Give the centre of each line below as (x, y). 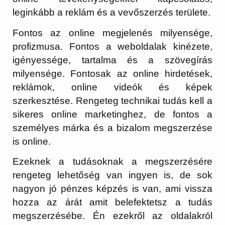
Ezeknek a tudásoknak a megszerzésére (113, 161)
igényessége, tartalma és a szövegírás (113, 60)
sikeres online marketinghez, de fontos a (113, 114)
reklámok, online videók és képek (113, 87)
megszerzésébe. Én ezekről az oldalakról (113, 215)
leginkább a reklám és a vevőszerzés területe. (112, 13)
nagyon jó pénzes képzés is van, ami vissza (113, 188)
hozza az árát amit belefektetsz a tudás (113, 202)
